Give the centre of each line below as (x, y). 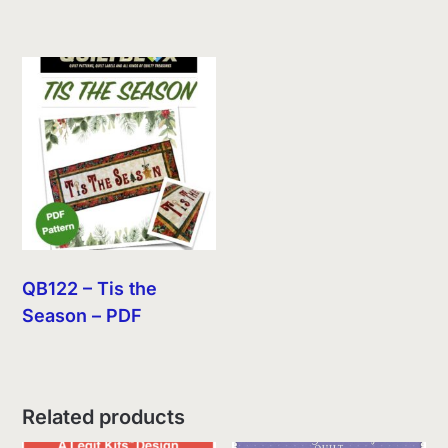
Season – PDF (82, 316)
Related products (104, 417)
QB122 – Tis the (90, 289)
